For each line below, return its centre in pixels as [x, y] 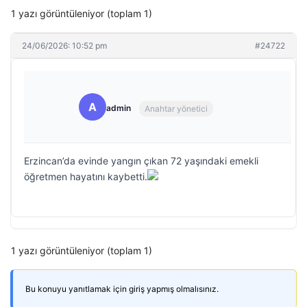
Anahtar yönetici [176, 108]
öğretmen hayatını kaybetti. [86, 176]
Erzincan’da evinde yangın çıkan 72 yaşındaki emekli [141, 161]
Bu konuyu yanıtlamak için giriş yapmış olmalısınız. [122, 289]
